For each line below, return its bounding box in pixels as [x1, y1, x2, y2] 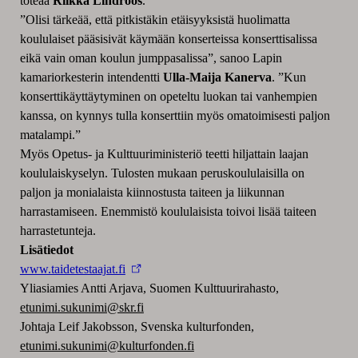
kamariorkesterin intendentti [19, 70, 163, 84]
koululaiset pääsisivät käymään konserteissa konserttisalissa [19, 32, 317, 46]
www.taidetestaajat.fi [19, 262, 125, 276]
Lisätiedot [19, 243, 74, 257]
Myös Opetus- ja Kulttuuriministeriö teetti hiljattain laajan [19, 147, 308, 161]
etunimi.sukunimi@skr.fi [19, 300, 144, 314]
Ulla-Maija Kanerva [162, 70, 272, 84]
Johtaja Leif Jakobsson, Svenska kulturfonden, [19, 320, 254, 333]
